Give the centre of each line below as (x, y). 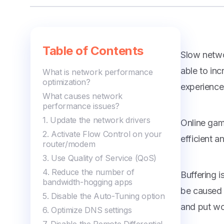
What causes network (82, 96)
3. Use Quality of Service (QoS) (100, 158)
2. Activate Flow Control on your (102, 134)
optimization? (66, 82)
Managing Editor (167, 16)
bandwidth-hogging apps (87, 182)
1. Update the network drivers (96, 120)
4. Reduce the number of (88, 172)
